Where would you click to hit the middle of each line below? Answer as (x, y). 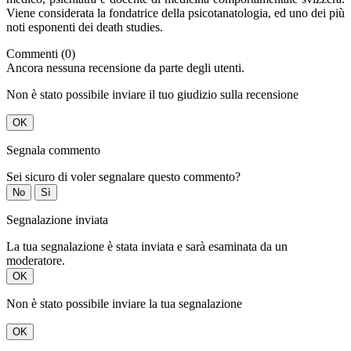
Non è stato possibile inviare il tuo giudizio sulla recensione (152, 95)
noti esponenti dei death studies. (85, 27)
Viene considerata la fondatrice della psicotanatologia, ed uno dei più (175, 13)
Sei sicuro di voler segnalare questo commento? (123, 177)
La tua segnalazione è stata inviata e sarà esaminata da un (147, 247)
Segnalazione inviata (57, 220)
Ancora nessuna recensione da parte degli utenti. (125, 68)
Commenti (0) (41, 54)
